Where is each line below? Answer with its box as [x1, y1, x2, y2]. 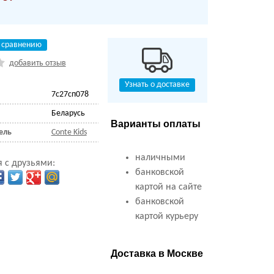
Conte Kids [51, 128, 87, 137]
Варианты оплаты [110, 119, 201, 129]
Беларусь [51, 109, 85, 118]
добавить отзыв [9, 59, 66, 68]
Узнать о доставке [125, 80, 190, 89]
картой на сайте [135, 182, 202, 192]
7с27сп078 [51, 90, 89, 99]
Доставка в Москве [110, 248, 203, 259]
